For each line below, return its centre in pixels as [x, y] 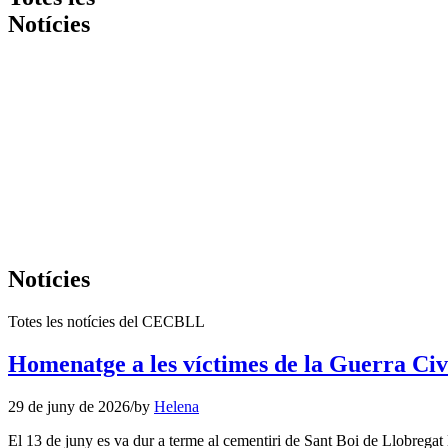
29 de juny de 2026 [69, 406]
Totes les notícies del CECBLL [106, 321]
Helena [176, 406]
